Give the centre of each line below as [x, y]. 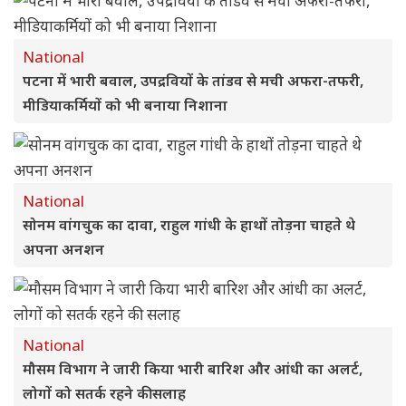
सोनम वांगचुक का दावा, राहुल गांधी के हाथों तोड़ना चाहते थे [189, 225]
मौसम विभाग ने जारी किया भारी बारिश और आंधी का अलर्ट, [193, 369]
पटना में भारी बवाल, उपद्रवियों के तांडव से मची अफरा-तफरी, [193, 81]
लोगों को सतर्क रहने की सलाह [104, 393]
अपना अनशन [63, 249]
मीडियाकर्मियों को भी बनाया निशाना [125, 105]
